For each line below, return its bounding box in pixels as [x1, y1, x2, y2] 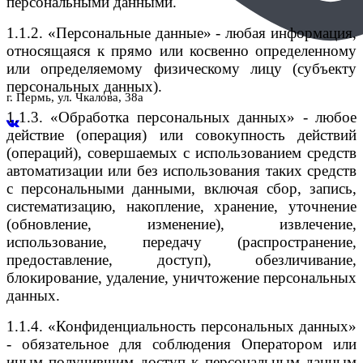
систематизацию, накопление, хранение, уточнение [6, 198, 357, 216]
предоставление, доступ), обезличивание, [6, 251, 357, 269]
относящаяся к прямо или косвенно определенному [6, 42, 357, 60]
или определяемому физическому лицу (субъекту [6, 60, 357, 78]
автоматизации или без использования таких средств [6, 162, 357, 180]
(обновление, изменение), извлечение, [6, 216, 357, 233]
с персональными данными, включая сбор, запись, [6, 180, 357, 198]
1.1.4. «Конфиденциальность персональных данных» [6, 318, 357, 335]
